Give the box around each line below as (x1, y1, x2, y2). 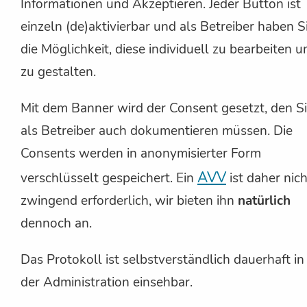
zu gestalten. (21, 63, 96, 82)
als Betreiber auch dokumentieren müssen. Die (21, 122, 293, 140)
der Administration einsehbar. (21, 273, 193, 292)
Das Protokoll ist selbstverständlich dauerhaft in (21, 251, 304, 269)
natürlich (238, 192, 291, 210)
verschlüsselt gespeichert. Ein (21, 169, 197, 188)
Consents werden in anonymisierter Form (21, 145, 261, 163)
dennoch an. (21, 214, 92, 233)
